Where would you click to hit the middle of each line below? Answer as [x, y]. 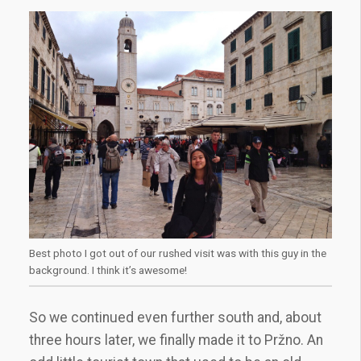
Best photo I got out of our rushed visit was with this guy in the [178, 253]
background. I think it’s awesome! [108, 270]
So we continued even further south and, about [175, 317]
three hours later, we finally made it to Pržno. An [176, 340]
